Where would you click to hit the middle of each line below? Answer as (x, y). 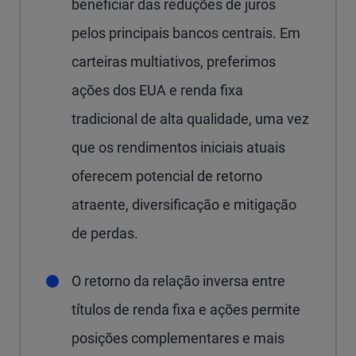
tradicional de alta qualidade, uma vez (190, 119)
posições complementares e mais (178, 338)
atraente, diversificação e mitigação (184, 205)
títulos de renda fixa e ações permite (186, 310)
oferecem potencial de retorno (167, 176)
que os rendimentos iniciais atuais (178, 147)
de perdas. (105, 233)
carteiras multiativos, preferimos (174, 62)
